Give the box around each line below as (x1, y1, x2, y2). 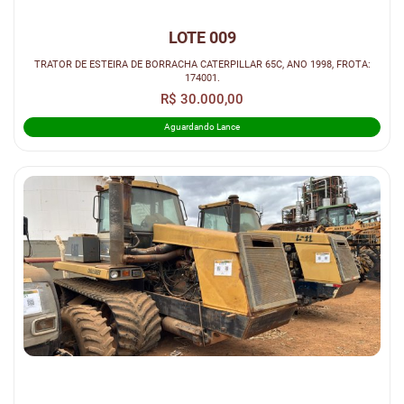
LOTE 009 (168, 28, 236, 48)
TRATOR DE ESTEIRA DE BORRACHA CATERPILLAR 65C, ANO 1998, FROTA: (33, 58, 371, 71)
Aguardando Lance (164, 122, 240, 133)
